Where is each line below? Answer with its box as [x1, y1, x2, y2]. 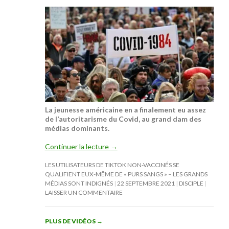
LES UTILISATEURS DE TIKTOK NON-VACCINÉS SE [44, 161, 179, 169]
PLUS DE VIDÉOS [44, 217, 97, 225]
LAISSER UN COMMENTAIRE [44, 188, 123, 196]
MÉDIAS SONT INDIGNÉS [44, 179, 113, 187]
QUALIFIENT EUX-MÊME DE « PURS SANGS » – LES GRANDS [44, 170, 208, 178]
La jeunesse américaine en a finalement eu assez [44, 105, 206, 114]
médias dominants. [44, 123, 109, 132]
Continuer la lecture [44, 142, 110, 151]
